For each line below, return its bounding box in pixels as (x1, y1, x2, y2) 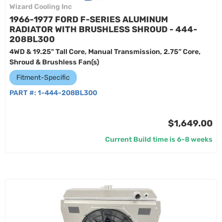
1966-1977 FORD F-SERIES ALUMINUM (9, 14, 168, 24)
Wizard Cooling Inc (9, 2, 72, 11)
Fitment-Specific (16, 73, 70, 82)
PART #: (9, 89, 38, 97)
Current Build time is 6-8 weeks (105, 135, 213, 144)
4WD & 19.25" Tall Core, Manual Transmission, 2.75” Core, (9, 48, 201, 56)
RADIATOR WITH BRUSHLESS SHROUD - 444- (9, 24, 197, 34)
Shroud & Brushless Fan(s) (9, 58, 99, 66)
